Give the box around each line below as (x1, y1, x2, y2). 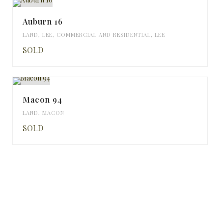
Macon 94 (23, 94, 62, 105)
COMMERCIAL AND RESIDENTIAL (56, 31, 151, 39)
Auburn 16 (23, 16, 63, 27)
